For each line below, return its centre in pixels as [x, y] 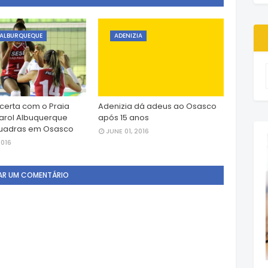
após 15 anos [124, 118]
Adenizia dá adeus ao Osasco [157, 106]
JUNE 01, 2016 [127, 131]
